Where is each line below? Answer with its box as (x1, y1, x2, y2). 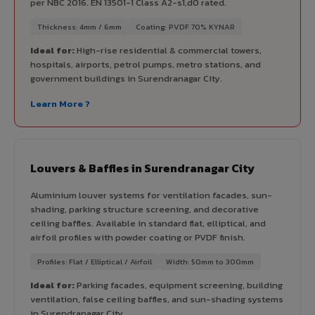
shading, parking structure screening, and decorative (30, 202, 259, 216)
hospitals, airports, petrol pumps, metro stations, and (30, 57, 261, 71)
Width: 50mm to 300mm (166, 255, 254, 267)
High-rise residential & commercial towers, (75, 43, 262, 57)
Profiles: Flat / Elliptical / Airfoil (37, 255, 152, 267)
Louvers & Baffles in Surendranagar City (30, 159, 255, 176)
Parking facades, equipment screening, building (75, 278, 283, 292)
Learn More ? (30, 96, 90, 110)
